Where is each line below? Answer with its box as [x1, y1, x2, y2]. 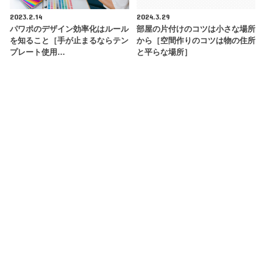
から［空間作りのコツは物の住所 [136, 36, 255, 46]
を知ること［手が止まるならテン [10, 36, 129, 46]
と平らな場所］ [136, 48, 192, 57]
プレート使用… [10, 48, 66, 57]
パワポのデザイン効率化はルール [10, 24, 129, 34]
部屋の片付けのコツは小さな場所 [136, 24, 255, 34]
